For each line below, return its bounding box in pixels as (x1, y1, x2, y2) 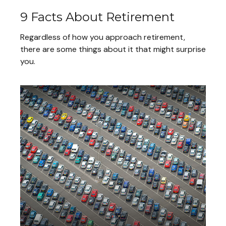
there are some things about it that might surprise (20, 44, 206, 55)
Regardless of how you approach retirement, (20, 32, 185, 43)
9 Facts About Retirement (20, 10, 175, 25)
